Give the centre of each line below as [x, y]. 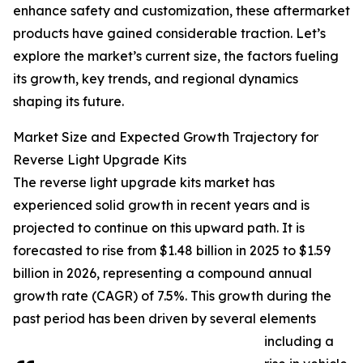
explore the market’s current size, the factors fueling [176, 56]
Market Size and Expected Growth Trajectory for [166, 137]
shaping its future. [68, 102]
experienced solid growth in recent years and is [161, 205]
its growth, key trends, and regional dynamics [156, 79]
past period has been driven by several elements [164, 319]
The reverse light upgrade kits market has [144, 183]
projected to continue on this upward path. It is [159, 228]
